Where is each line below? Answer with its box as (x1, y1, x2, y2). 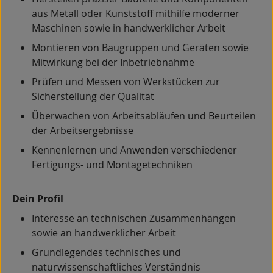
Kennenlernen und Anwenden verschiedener (32, 143, 237, 157)
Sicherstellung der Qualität (32, 90, 154, 103)
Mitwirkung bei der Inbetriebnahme (32, 55, 194, 69)
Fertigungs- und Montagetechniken (32, 158, 193, 171)
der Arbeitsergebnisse (32, 124, 133, 137)
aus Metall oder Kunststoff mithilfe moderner (32, 7, 239, 20)
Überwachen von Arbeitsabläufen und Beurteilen (32, 109, 256, 122)
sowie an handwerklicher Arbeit (32, 226, 176, 239)
